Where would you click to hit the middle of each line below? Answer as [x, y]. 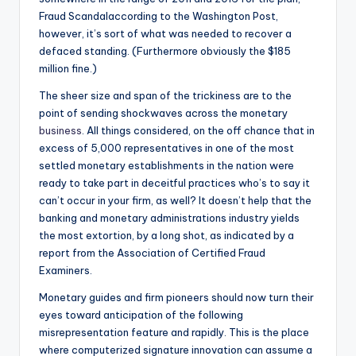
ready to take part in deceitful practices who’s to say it [174, 182]
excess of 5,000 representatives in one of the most [166, 147]
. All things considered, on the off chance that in [198, 130]
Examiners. [66, 270]
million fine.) [68, 68]
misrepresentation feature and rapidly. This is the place [174, 332]
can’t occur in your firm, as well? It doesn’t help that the [175, 200]
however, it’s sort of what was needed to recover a [165, 33]
